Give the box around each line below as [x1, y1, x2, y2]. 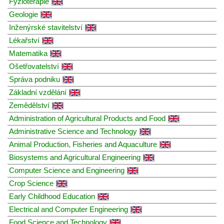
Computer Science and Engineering [9, 165, 124, 174]
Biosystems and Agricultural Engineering [9, 152, 140, 161]
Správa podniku [9, 74, 60, 83]
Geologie [9, 9, 38, 18]
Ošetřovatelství [9, 61, 59, 70]
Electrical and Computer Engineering [9, 204, 128, 213]
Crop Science [9, 178, 53, 187]
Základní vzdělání [9, 87, 66, 96]
